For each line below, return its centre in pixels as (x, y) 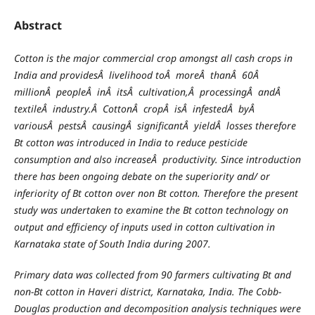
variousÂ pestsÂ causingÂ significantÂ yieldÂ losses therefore (155, 126)
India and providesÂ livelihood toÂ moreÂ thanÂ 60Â (137, 75)
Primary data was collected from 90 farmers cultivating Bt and (152, 275)
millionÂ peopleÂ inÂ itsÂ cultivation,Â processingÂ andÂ (148, 92)
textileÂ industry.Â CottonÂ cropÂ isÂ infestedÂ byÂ (135, 109)
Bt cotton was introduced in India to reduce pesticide (130, 143)
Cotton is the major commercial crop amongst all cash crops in (153, 58)
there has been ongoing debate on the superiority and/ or (142, 176)
